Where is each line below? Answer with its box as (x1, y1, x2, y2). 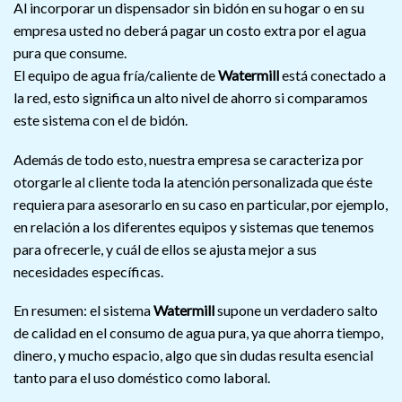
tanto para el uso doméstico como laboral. (13, 369, 270, 387)
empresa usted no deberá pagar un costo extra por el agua (13, 22, 366, 39)
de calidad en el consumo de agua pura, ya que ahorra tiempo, (13, 324, 383, 342)
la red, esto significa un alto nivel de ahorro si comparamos (13, 89, 368, 107)
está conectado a (279, 66, 386, 84)
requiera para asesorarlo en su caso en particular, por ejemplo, (13, 195, 388, 213)
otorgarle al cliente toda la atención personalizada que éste (13, 172, 372, 190)
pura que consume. (13, 44, 127, 62)
